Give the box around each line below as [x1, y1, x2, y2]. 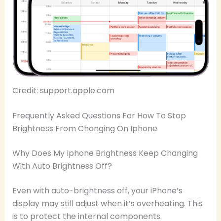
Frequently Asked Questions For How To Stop [12, 110, 186, 122]
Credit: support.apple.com [12, 84, 114, 96]
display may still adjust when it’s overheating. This [12, 198, 203, 210]
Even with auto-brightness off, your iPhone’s [12, 185, 183, 197]
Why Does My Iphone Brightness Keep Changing [12, 147, 198, 159]
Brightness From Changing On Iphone [12, 123, 157, 135]
